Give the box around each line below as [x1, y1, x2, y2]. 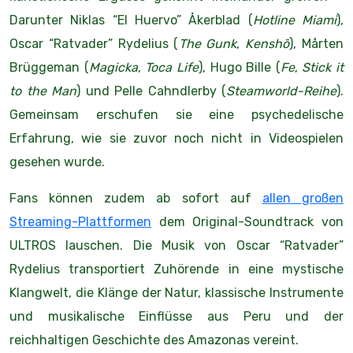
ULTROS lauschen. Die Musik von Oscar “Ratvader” [9, 238, 344, 253]
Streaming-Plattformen [9, 214, 151, 229]
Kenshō [245, 36, 290, 51]
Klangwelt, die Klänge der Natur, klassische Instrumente [9, 285, 344, 300]
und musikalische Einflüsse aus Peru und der [9, 309, 344, 324]
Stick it [302, 60, 344, 75]
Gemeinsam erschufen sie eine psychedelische [9, 107, 344, 122]
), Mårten [289, 36, 344, 51]
